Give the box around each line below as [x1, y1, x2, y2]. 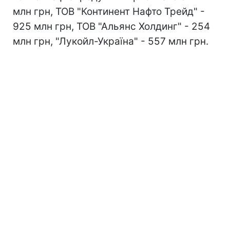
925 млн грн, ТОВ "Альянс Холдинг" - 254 [13, 21, 210, 32]
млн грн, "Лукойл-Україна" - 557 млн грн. [13, 35, 208, 47]
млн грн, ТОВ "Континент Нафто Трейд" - [13, 6, 205, 17]
